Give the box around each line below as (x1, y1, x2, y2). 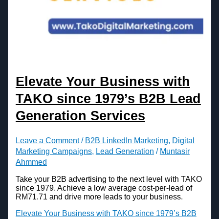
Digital (172, 136, 195, 145)
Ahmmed (15, 157, 47, 166)
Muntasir (159, 147, 190, 155)
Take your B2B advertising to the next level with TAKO (15, 175, 202, 184)
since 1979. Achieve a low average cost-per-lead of (15, 184, 192, 193)
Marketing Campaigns (15, 147, 92, 155)
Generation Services (15, 108, 145, 124)
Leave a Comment (15, 136, 79, 145)
